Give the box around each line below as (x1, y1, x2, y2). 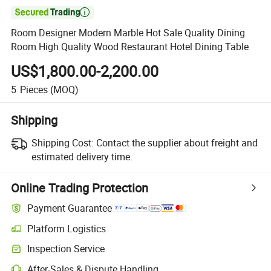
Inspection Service (27, 242, 105, 256)
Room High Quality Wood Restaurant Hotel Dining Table (11, 40, 249, 54)
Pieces (19, 82, 48, 96)
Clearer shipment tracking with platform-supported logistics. (10, 228, 236, 240)
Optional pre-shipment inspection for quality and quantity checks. (10, 248, 255, 260)
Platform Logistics (27, 221, 106, 235)
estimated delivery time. (31, 149, 132, 163)
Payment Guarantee (27, 201, 113, 215)
